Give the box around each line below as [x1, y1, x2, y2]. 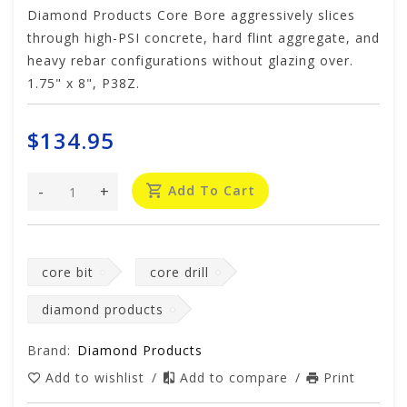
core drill [150, 263, 209, 282]
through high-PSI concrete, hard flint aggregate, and [27, 29, 380, 47]
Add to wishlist [45, 369, 149, 387]
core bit [42, 263, 94, 282]
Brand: [27, 342, 71, 360]
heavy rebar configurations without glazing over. [27, 52, 353, 70]
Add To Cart [168, 182, 255, 200]
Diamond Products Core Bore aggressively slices [27, 6, 355, 25]
